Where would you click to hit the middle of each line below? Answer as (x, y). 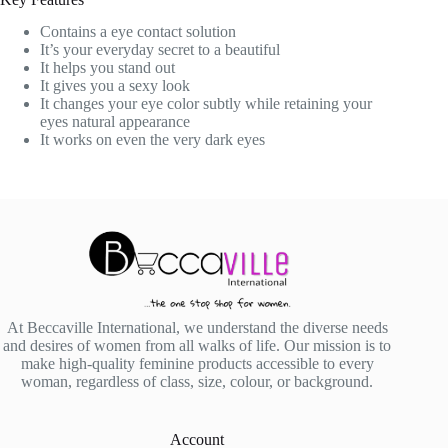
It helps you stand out (107, 68)
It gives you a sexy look (115, 86)
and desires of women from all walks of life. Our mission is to (197, 346)
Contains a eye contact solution (138, 32)
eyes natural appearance (115, 122)
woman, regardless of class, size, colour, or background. (197, 382)
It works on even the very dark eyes (152, 140)
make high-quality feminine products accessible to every (197, 364)
